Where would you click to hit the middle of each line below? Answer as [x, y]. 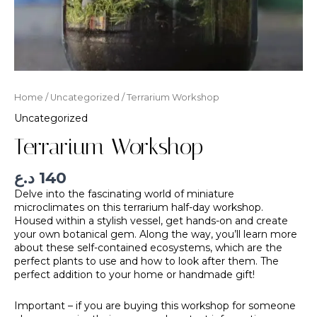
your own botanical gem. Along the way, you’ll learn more [156, 235]
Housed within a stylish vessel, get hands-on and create [151, 221]
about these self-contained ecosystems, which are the [148, 248]
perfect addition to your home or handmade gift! [134, 275]
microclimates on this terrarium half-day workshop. [139, 208]
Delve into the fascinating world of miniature [124, 194]
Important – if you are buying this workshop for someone [155, 305]
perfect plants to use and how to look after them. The [146, 261]
